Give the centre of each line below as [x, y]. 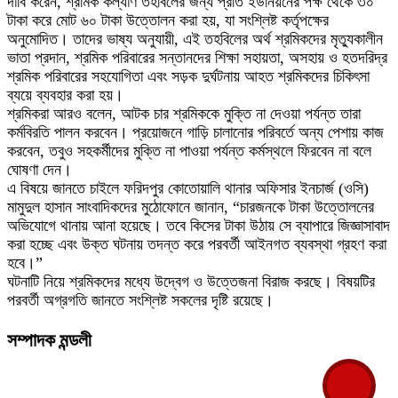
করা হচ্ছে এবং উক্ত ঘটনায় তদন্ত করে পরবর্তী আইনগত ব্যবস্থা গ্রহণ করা [197, 245]
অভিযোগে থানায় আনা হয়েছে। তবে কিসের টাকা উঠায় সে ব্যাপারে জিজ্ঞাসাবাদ [199, 226]
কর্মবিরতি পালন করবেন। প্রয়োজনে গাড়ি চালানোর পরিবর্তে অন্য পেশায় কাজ [195, 133]
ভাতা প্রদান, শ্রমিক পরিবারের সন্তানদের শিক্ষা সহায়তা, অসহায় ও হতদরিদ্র [197, 58]
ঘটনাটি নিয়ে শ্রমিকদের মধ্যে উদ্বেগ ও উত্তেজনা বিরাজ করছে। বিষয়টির [191, 282]
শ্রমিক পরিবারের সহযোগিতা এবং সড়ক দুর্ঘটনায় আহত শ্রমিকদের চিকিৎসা [188, 77]
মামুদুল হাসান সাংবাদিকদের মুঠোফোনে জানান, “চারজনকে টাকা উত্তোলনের [191, 207]
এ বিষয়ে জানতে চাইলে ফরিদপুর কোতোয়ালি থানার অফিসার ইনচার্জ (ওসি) [188, 189]
